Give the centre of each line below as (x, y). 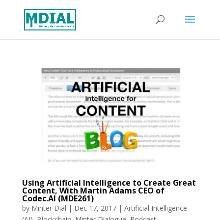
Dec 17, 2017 (95, 208)
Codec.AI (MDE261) (58, 199)
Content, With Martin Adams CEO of (93, 191)
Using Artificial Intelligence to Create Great (109, 183)
